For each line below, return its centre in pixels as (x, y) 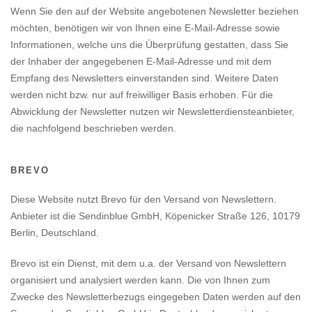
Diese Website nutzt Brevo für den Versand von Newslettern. (143, 199)
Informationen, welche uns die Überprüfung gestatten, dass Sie (149, 45)
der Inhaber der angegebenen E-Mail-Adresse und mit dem (141, 61)
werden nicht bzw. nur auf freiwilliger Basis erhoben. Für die (142, 95)
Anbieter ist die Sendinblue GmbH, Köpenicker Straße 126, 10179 (155, 216)
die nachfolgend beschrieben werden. (93, 128)
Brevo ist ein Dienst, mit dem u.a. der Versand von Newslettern (148, 263)
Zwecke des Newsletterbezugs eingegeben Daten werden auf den (156, 297)
